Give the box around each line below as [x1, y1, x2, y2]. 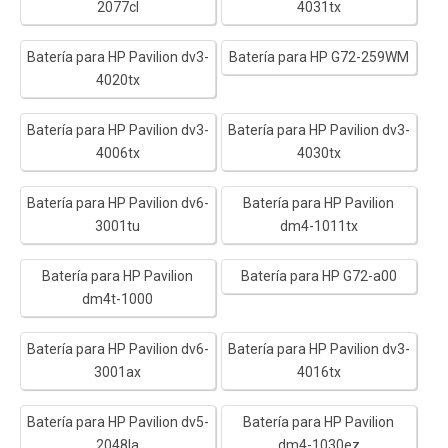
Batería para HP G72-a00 [240, 267, 397, 284]
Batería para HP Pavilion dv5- [26, 413, 209, 430]
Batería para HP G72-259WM [228, 48, 409, 65]
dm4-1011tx [279, 217, 358, 234]
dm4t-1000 [82, 290, 154, 307]
